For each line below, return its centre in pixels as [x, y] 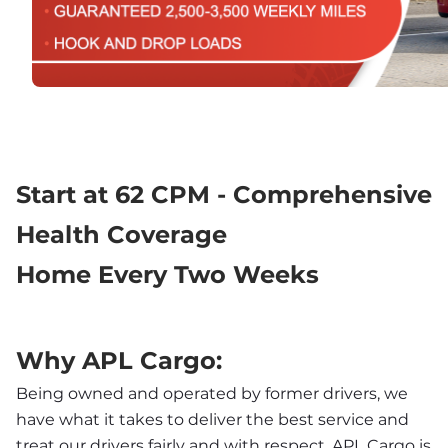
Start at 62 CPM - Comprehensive [224, 195]
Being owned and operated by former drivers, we [212, 393]
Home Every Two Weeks [167, 275]
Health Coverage [121, 235]
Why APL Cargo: [119, 360]
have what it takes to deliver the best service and [212, 419]
